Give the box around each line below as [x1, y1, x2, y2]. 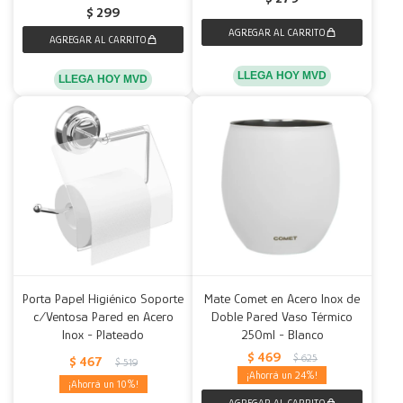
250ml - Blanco [240, 327, 324, 342]
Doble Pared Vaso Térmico [211, 309, 353, 324]
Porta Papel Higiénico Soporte [22, 291, 184, 306]
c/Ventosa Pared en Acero [32, 309, 174, 324]
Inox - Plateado [62, 327, 144, 342]
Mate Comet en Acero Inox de [204, 291, 360, 306]
